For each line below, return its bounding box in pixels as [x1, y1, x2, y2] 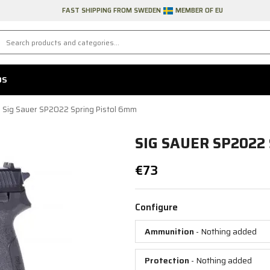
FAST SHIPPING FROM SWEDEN [62, 5, 161, 16]
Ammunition [145, 225, 194, 239]
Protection [145, 254, 189, 268]
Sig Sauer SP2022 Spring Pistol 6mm [2, 103, 137, 116]
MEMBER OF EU [175, 5, 223, 16]
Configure [135, 200, 178, 215]
